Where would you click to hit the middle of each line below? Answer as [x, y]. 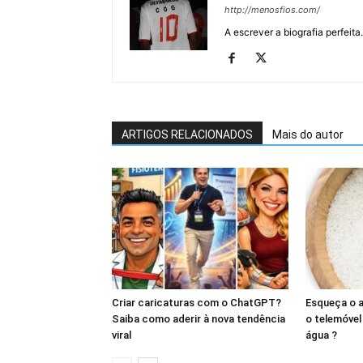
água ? [321, 335]
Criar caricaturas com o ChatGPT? [196, 303]
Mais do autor [308, 135]
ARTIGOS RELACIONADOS [187, 135]
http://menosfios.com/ [272, 10]
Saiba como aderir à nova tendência [199, 319]
